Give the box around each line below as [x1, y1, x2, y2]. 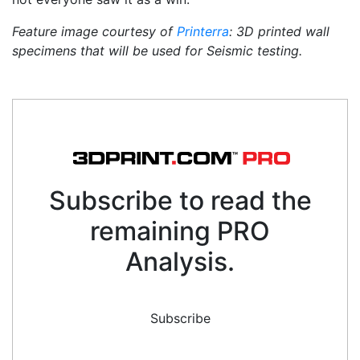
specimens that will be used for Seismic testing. [12, 42, 302, 59]
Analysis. [125, 245, 235, 277]
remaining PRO [90, 215, 270, 247]
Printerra [177, 22, 229, 39]
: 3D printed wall [229, 22, 329, 39]
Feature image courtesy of [12, 22, 177, 39]
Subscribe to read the [48, 184, 312, 216]
